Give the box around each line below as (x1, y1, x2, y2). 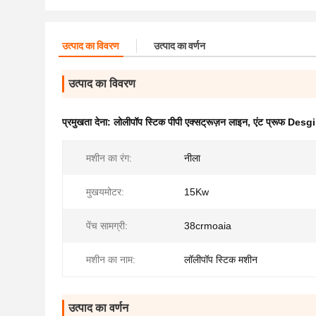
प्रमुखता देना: (62, 116, 114, 128)
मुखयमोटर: (86, 186, 124, 197)
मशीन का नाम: (86, 254, 135, 265)
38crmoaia (184, 220, 231, 231)
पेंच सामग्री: (86, 220, 128, 231)
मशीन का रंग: (86, 152, 132, 164)
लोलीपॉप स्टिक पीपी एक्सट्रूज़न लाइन (114, 116, 248, 128)
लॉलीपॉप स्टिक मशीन (184, 254, 257, 265)
